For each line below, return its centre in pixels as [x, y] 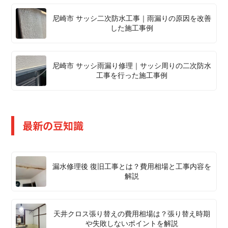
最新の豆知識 [53, 125]
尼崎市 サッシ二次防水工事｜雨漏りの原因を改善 [132, 18]
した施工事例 [132, 28]
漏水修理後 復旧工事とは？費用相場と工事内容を [132, 166]
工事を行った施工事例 [132, 75]
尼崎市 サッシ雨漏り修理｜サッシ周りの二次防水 [132, 65]
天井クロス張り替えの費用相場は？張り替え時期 [132, 213]
